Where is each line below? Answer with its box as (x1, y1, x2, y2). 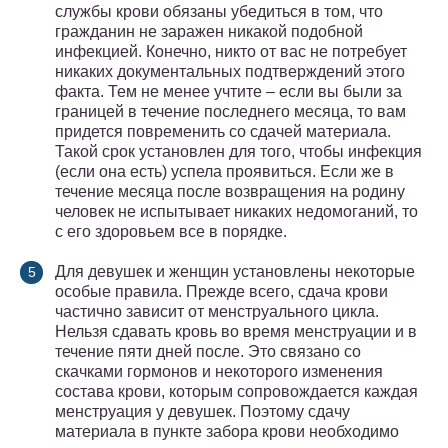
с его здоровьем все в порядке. (55, 223, 287, 241)
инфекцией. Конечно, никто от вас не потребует (55, 43, 407, 61)
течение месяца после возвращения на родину (55, 183, 405, 201)
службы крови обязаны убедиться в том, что (55, 3, 383, 21)
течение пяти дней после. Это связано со (55, 343, 361, 361)
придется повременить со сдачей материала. (55, 123, 391, 141)
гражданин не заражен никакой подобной (55, 23, 363, 41)
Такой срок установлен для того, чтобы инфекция (55, 143, 422, 161)
